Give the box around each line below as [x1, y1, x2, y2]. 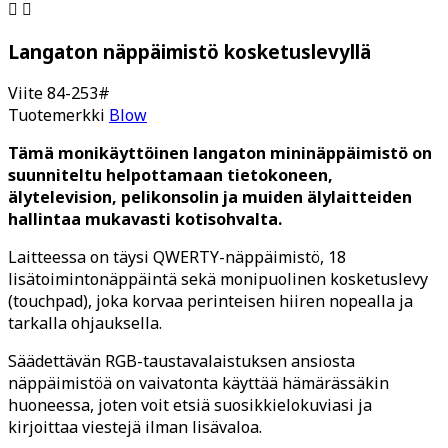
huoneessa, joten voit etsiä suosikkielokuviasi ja [8, 394, 372, 417]
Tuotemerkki [8, 104, 109, 127]
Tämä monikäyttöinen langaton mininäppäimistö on [8, 142, 432, 165]
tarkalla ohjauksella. [8, 312, 162, 335]
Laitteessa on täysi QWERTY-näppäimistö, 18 [8, 246, 346, 269]
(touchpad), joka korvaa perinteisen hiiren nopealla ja [8, 290, 413, 313]
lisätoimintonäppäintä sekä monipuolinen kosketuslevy [8, 268, 428, 291]
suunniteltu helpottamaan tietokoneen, [8, 164, 333, 187]
